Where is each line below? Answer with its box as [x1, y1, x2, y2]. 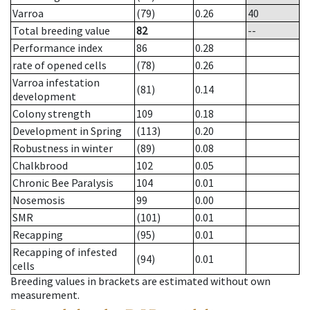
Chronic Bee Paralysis [12, 176, 113, 190]
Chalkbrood [12, 158, 68, 173]
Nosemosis [12, 193, 65, 208]
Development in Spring [12, 124, 122, 138]
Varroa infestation [12, 75, 100, 90]
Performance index [12, 41, 102, 55]
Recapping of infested [12, 245, 117, 259]
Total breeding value [12, 24, 110, 38]
